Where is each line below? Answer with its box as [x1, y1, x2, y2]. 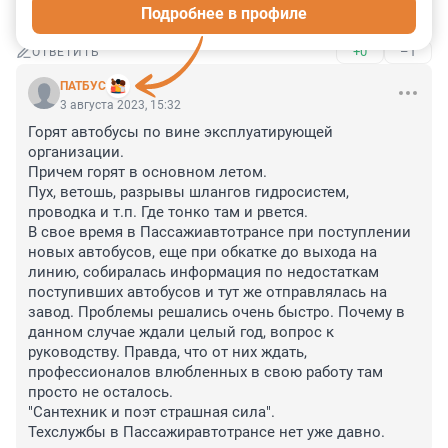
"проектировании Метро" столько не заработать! [28, 5, 375, 24]
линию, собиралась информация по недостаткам [28, 263, 379, 282]
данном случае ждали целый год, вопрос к [28, 323, 334, 342]
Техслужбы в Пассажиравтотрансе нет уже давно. [28, 423, 385, 442]
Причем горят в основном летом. [28, 163, 267, 182]
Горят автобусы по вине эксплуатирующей [28, 123, 333, 142]
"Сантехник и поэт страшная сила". [28, 403, 275, 422]
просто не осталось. [28, 383, 173, 402]
